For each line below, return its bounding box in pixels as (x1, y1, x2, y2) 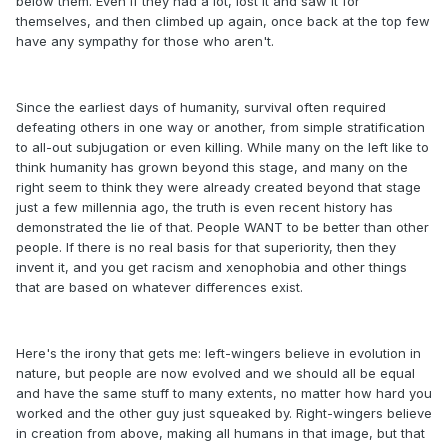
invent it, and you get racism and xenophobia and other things (16, 259, 407, 276)
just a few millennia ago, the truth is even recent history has (16, 199, 393, 216)
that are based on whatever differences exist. (16, 279, 303, 296)
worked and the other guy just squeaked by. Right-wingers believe (16, 405, 432, 422)
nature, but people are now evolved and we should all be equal (16, 365, 415, 382)
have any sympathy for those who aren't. (16, 33, 274, 50)
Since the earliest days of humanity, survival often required (16, 99, 386, 116)
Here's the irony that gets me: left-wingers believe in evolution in (16, 345, 421, 362)
